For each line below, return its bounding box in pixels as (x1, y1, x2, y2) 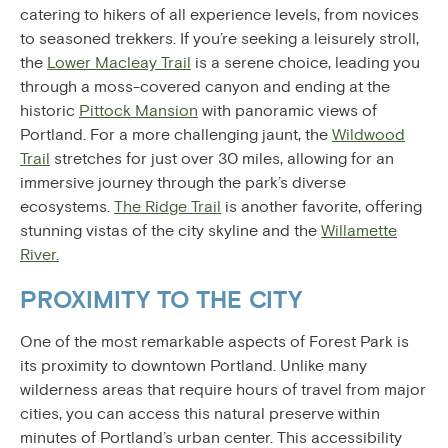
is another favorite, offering (221, 196, 422, 217)
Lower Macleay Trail (47, 52, 191, 73)
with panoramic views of (198, 100, 377, 121)
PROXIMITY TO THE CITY (20, 285, 302, 316)
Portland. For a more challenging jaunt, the (20, 124, 332, 145)
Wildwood (332, 124, 405, 145)
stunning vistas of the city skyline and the (20, 220, 321, 241)
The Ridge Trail (114, 196, 221, 217)
